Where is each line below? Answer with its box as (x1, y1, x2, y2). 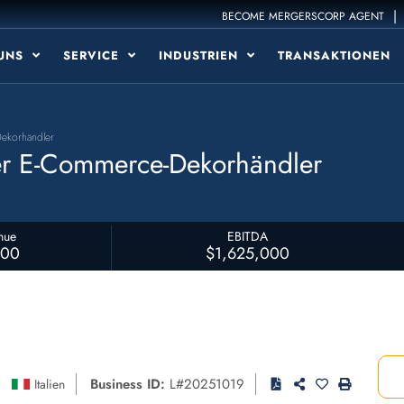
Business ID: (90, 374, 165, 394)
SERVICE (63, 47, 124, 64)
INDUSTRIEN (159, 47, 243, 64)
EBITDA (226, 227, 268, 245)
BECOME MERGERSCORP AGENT (222, 8, 385, 24)
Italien (34, 375, 65, 393)
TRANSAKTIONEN (278, 47, 390, 64)
